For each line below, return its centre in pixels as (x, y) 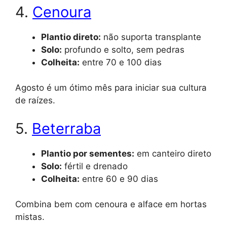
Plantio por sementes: (88, 153)
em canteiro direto (173, 153)
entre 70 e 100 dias (121, 62)
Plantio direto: (71, 37)
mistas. (30, 217)
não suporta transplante (151, 37)
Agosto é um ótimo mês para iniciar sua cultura (111, 88)
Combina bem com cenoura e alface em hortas (111, 204)
